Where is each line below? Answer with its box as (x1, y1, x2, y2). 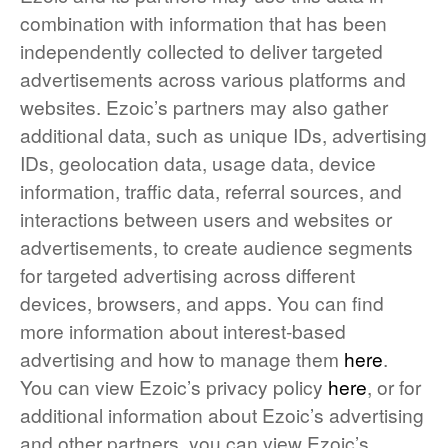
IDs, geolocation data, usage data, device (20, 148, 376, 176)
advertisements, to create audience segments (20, 232, 413, 260)
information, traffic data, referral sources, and (20, 176, 402, 204)
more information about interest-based (20, 316, 346, 344)
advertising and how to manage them (20, 344, 344, 372)
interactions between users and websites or (20, 204, 392, 232)
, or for (367, 372, 421, 400)
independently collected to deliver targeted (20, 36, 383, 64)
